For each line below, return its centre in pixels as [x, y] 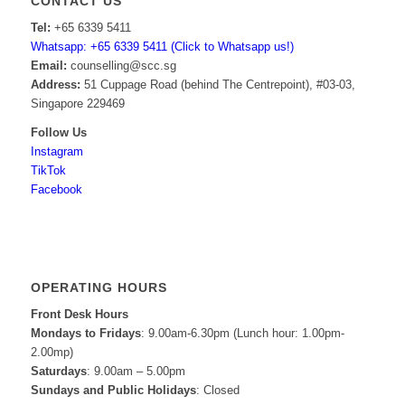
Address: [55, 84]
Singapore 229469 [77, 103]
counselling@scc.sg [121, 65]
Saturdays [58, 371]
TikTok [48, 170]
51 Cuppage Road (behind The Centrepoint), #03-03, [217, 84]
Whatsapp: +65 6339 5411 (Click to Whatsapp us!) [162, 46]
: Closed [217, 390]
